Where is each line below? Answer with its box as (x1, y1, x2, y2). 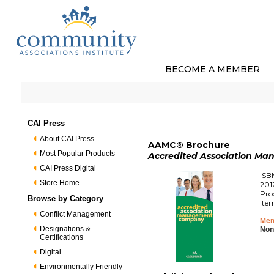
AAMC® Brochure (148, 139, 231, 150)
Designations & (40, 224, 91, 233)
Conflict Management (40, 210, 111, 218)
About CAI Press (40, 135, 95, 143)
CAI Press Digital (40, 164, 97, 172)
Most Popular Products (40, 149, 116, 158)
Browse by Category (28, 194, 104, 203)
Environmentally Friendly (40, 262, 123, 271)
